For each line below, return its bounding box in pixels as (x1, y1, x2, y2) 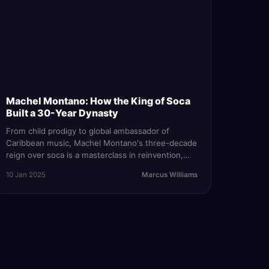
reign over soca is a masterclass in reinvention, (5, 150, 183, 160)
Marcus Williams (141, 171, 198, 180)
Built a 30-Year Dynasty (5, 107, 118, 119)
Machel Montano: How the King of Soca (5, 95, 190, 107)
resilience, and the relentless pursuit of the (5, 162, 169, 172)
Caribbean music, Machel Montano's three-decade (5, 138, 197, 148)
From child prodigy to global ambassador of (5, 126, 169, 136)
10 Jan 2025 (5, 171, 46, 180)
